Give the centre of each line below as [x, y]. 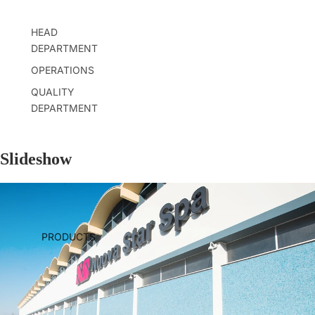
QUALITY [53, 91]
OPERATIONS [63, 70]
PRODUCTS [69, 237]
